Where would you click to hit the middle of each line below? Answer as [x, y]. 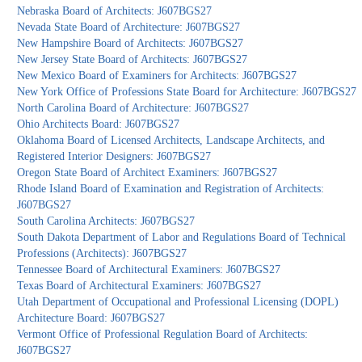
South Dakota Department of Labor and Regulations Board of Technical [182, 238]
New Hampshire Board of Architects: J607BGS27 [130, 44]
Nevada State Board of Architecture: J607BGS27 [129, 27]
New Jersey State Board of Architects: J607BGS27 [133, 60]
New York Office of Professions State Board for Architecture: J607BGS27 [187, 92]
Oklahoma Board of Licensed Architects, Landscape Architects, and [171, 141]
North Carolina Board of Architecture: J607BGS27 [133, 108]
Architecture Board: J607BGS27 [91, 318]
